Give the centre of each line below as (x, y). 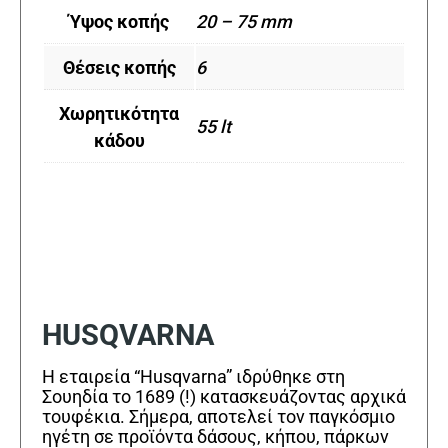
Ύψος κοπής (119, 22)
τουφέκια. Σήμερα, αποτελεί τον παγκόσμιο (218, 416)
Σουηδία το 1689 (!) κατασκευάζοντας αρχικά (224, 396)
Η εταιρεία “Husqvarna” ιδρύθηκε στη (193, 376)
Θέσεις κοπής (119, 68)
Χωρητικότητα (119, 114)
